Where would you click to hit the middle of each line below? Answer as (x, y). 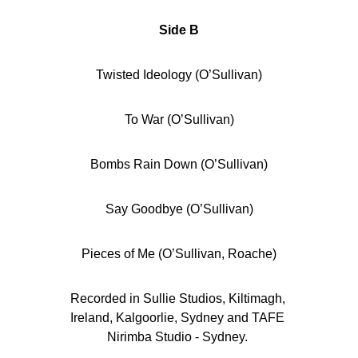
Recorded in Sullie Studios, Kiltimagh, (179, 298)
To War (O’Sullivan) (179, 119)
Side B (179, 30)
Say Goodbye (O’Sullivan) (179, 209)
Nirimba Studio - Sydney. (179, 337)
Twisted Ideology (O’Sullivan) (179, 75)
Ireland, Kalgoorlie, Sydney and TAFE (179, 318)
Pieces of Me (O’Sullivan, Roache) (179, 254)
